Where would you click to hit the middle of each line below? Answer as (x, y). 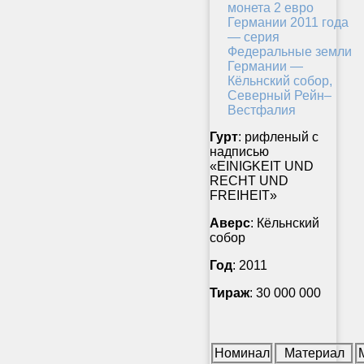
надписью (239, 152)
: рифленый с (278, 137)
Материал (314, 353)
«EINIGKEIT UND (262, 167)
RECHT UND (249, 181)
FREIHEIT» (243, 196)
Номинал (242, 353)
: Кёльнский (285, 223)
